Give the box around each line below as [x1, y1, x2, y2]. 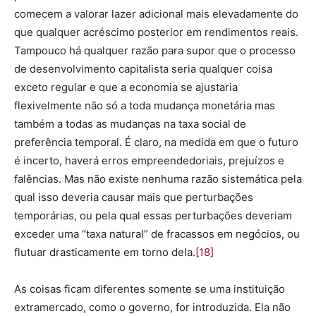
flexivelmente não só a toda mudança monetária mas [14, 99, 275, 112]
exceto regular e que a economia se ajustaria [14, 80, 238, 94]
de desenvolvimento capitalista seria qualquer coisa [14, 62, 272, 75]
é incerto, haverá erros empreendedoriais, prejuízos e [14, 154, 284, 167]
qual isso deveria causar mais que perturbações [14, 190, 253, 204]
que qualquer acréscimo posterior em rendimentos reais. [14, 25, 298, 39]
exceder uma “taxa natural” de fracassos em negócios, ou [14, 227, 300, 241]
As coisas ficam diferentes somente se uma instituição [14, 282, 285, 296]
